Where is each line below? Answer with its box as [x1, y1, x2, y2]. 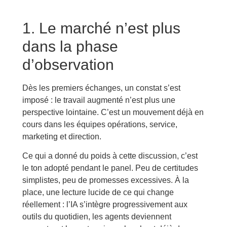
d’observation [22, 56, 114, 73]
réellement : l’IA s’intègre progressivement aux [22, 200, 187, 209]
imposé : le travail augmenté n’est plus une [22, 96, 175, 104]
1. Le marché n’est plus [22, 20, 180, 36]
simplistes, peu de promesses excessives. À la [22, 176, 189, 185]
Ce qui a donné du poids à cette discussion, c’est [22, 152, 198, 161]
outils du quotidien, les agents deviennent [22, 212, 171, 221]
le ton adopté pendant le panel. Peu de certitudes [22, 164, 198, 173]
